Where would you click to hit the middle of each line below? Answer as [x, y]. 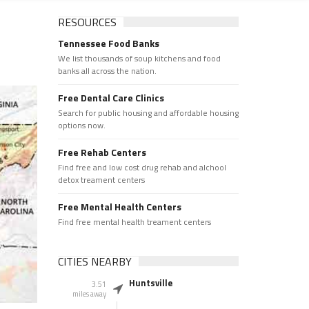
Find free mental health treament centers [134, 222]
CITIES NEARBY [94, 261]
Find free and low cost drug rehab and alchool [142, 167]
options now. [81, 125]
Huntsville [150, 283]
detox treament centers [101, 180]
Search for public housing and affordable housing [148, 113]
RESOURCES [87, 22]
